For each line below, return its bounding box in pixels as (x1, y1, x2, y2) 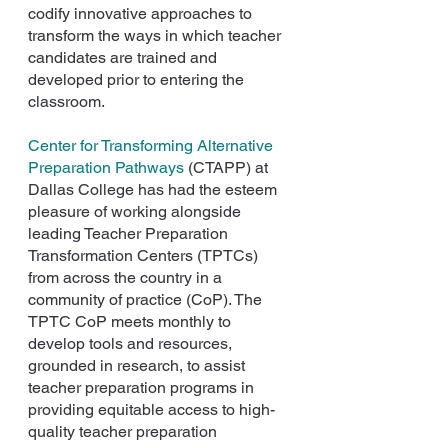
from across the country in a (28, 268, 226, 287)
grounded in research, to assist (28, 356, 249, 375)
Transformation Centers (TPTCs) (28, 246, 262, 265)
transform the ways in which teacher (28, 26, 285, 45)
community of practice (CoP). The (28, 290, 266, 309)
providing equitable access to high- (28, 400, 275, 419)
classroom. (28, 92, 105, 111)
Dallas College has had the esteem (28, 180, 281, 199)
